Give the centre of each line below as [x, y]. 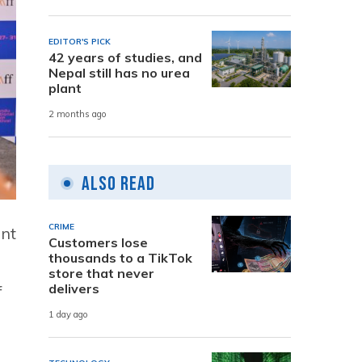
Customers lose [98, 242]
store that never [101, 273]
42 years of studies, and [125, 57]
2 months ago [78, 114]
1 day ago [68, 315]
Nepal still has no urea [119, 72]
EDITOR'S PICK [80, 41]
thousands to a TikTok [120, 257]
